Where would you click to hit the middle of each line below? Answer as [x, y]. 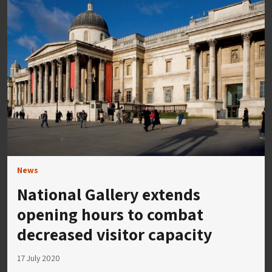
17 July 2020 [39, 258]
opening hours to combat [110, 214]
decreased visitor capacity [114, 234]
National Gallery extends [109, 194]
